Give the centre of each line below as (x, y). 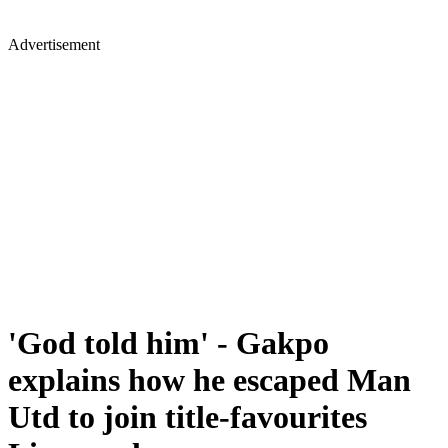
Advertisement (54, 44)
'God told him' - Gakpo (168, 343)
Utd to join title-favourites (187, 417)
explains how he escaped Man (209, 380)
